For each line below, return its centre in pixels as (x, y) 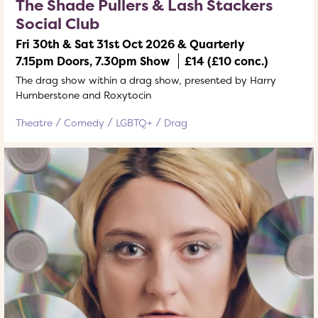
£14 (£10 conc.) (226, 61)
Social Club (57, 23)
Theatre (34, 122)
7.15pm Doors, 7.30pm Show (93, 61)
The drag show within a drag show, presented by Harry (146, 80)
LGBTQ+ (134, 122)
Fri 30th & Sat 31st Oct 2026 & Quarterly (130, 44)
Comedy (84, 122)
